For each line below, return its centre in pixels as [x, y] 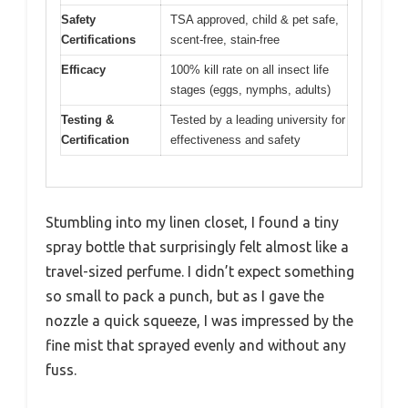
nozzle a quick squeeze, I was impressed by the [199, 321]
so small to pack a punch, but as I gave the [185, 296]
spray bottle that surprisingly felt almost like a [197, 247]
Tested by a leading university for [258, 119]
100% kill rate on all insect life [250, 69]
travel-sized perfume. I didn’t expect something [200, 272]
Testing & [87, 119]
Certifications [98, 39]
